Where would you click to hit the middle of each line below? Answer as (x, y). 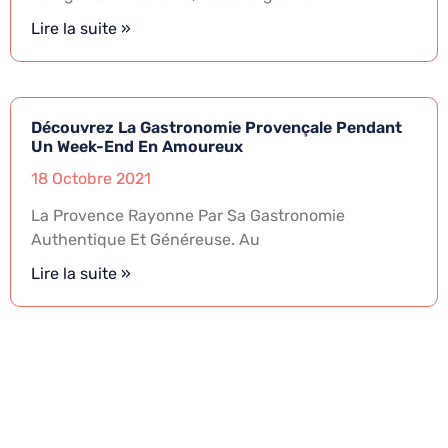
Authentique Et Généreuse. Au (145, 240)
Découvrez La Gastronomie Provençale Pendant (216, 128)
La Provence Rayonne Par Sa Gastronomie (188, 216)
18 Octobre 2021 (91, 179)
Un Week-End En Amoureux (137, 147)
